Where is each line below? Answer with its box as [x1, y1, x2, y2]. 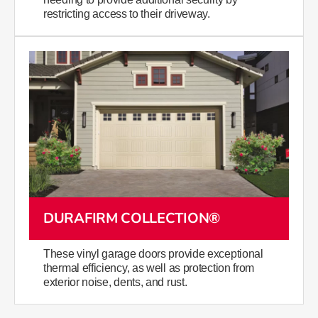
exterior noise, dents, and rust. [43, 276, 187, 289]
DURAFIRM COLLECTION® [43, 209, 220, 229]
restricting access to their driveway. [43, 8, 210, 21]
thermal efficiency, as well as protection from [43, 262, 255, 275]
